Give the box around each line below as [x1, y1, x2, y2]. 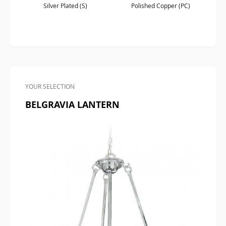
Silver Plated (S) [43, 1, 87, 10]
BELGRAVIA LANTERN [25, 98, 120, 111]
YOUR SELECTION [25, 82, 75, 90]
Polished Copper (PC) [131, 1, 190, 10]
